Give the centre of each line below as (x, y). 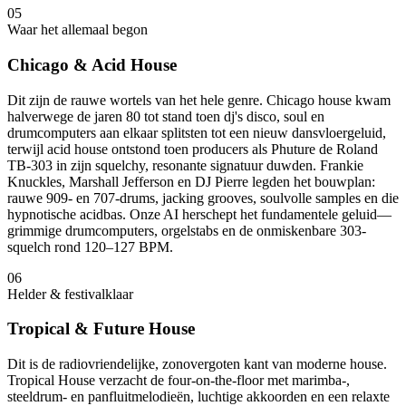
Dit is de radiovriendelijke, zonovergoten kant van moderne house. (197, 364)
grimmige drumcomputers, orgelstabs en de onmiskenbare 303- (187, 230)
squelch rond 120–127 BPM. (90, 246)
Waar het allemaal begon (77, 30)
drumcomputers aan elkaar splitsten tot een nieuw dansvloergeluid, (197, 132)
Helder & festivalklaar (70, 294)
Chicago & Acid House (92, 64)
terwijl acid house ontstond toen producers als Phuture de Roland (193, 149)
